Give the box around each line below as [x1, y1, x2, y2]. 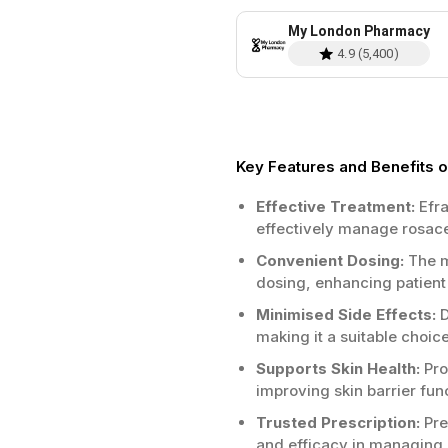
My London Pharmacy [288, 23, 430, 39]
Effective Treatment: [256, 197, 415, 216]
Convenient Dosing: [256, 251, 404, 270]
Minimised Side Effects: [256, 305, 436, 324]
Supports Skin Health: [256, 359, 420, 378]
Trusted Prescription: [256, 413, 420, 432]
